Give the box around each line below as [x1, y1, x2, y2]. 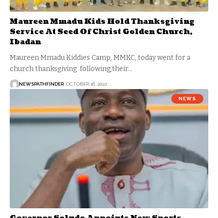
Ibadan [10, 36, 41, 47]
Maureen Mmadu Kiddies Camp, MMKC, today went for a [10, 53, 190, 62]
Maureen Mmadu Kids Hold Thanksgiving [10, 16, 195, 27]
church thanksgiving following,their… [10, 64, 132, 73]
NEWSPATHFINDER [19, 81, 64, 87]
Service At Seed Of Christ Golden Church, [10, 26, 192, 37]
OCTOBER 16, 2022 [66, 81, 107, 87]
